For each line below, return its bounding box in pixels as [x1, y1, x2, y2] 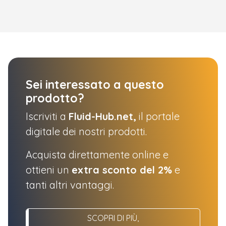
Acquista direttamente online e [26, 148, 168, 161]
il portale [136, 109, 180, 123]
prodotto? [26, 90, 84, 105]
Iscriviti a [26, 109, 69, 123]
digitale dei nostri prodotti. [26, 125, 147, 138]
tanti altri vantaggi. [26, 178, 114, 191]
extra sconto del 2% [72, 163, 172, 176]
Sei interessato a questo [26, 77, 164, 92]
